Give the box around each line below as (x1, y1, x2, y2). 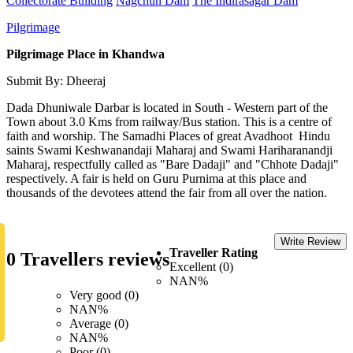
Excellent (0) (169, 259, 233, 273)
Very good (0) (69, 288, 139, 302)
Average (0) (69, 316, 128, 330)
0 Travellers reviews (6, 248, 169, 269)
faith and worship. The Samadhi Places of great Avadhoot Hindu (6, 128, 330, 143)
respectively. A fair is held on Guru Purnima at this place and (6, 171, 307, 185)
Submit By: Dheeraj (6, 73, 106, 87)
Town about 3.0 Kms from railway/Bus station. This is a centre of (6, 114, 332, 128)
